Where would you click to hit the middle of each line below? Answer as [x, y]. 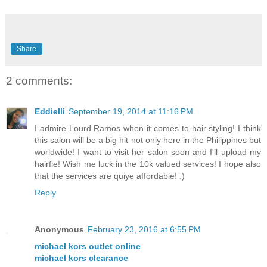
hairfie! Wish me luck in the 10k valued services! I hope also [148, 164]
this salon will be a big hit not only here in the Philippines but [148, 140]
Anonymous [59, 230]
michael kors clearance [81, 258]
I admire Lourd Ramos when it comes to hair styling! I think [148, 128]
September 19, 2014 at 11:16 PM [131, 112]
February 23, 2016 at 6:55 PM [144, 230]
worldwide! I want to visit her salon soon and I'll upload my [148, 152]
